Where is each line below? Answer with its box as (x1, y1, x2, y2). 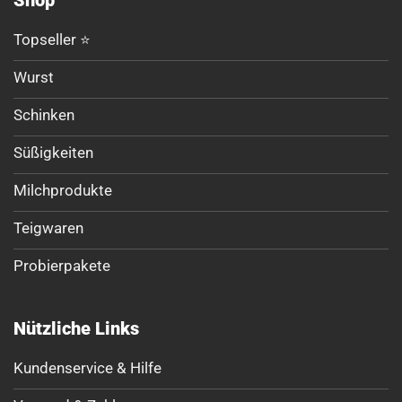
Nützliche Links (13, 318, 139, 340)
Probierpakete (13, 257, 110, 275)
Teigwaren (13, 219, 83, 238)
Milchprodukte (13, 181, 112, 200)
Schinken (13, 106, 74, 125)
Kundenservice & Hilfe (13, 359, 162, 378)
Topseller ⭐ (13, 31, 91, 49)
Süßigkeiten (13, 144, 93, 162)
